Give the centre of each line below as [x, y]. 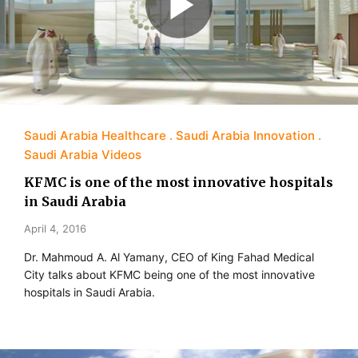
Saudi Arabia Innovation [245, 136]
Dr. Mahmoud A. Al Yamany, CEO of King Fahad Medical [169, 257]
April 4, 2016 [55, 229]
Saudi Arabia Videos [83, 155]
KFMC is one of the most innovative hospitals [179, 183]
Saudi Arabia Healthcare [95, 136]
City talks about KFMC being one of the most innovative [169, 275]
